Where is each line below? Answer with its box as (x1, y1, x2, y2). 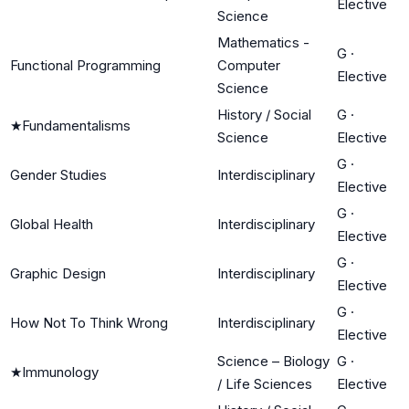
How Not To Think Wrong (10, 313, 168, 331)
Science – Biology (217, 351, 330, 370)
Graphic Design (10, 264, 106, 282)
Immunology (22, 362, 99, 381)
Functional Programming (10, 56, 161, 74)
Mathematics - (217, 33, 309, 51)
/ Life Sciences (217, 374, 312, 393)
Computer (217, 56, 280, 74)
